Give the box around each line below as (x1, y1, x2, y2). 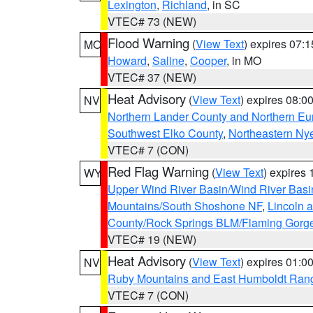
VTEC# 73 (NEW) (108, 13, 196, 29)
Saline (152, 52, 184, 68)
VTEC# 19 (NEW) (108, 231, 196, 247)
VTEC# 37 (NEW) (108, 69, 196, 85)
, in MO (226, 52, 261, 68)
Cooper (190, 52, 226, 68)
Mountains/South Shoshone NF (108, 198, 262, 214)
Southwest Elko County (108, 125, 223, 141)
